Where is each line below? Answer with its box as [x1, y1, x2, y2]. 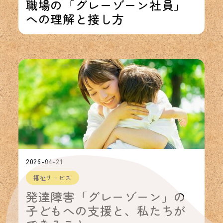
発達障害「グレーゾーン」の [25, 188, 187, 206]
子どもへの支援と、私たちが [25, 202, 187, 220]
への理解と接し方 [25, 10, 125, 28]
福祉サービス [33, 173, 72, 182]
